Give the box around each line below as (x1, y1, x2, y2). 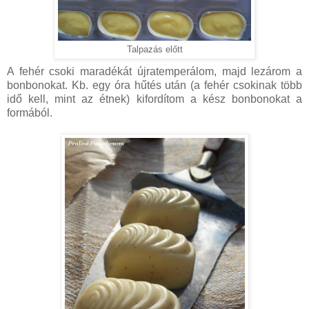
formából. (7, 107, 52, 119)
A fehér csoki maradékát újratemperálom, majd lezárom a (7, 66, 302, 78)
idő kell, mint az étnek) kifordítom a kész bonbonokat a (7, 93, 302, 106)
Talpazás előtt (126, 45, 183, 55)
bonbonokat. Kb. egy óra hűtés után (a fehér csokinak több (7, 79, 302, 92)
